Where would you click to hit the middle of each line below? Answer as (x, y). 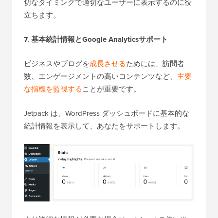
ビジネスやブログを (57, 64)
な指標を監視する (53, 89)
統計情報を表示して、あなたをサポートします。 (104, 126)
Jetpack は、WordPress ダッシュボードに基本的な (107, 113)
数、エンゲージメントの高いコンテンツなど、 (100, 76)
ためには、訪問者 (155, 64)
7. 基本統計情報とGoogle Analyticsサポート (96, 39)
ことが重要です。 (111, 89)
